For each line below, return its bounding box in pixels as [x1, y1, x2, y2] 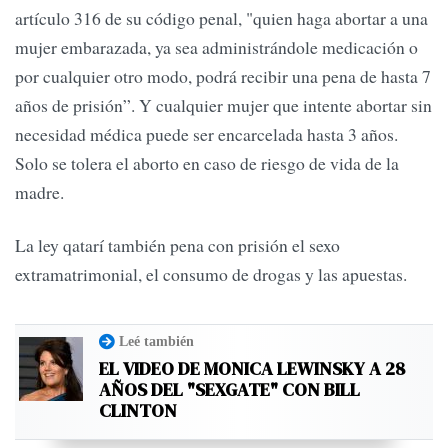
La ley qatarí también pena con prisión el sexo [15, 233, 340, 258]
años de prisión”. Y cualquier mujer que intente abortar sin [15, 93, 432, 118]
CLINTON [99, 397, 177, 423]
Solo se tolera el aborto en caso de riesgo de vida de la [15, 151, 399, 176]
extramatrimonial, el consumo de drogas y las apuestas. [15, 262, 413, 287]
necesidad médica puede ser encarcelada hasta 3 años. [15, 122, 398, 147]
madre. [15, 180, 76, 205]
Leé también [119, 332, 194, 349]
